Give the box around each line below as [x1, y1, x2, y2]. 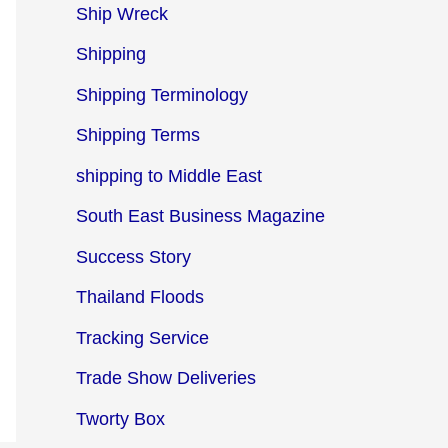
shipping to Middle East [76, 165, 262, 186]
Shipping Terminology [76, 84, 248, 105]
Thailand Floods [76, 287, 204, 308]
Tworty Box [76, 408, 165, 429]
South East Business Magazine [76, 206, 325, 227]
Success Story [76, 246, 191, 267]
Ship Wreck [76, 3, 168, 24]
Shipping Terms [76, 125, 200, 146]
